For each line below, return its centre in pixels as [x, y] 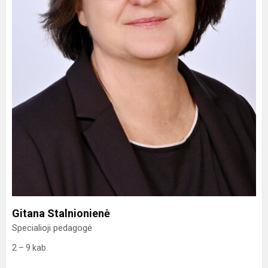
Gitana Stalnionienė [61, 214]
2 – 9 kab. [30, 248]
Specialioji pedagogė [52, 228]
